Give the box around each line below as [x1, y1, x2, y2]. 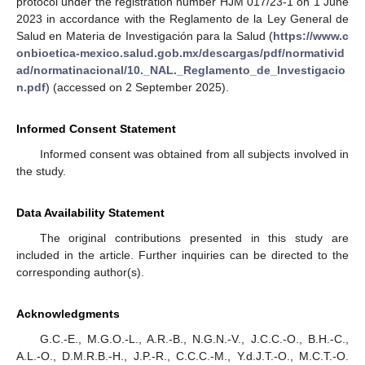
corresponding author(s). [16, 266, 144, 279]
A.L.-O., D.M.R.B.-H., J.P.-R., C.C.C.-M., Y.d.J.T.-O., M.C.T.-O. [16, 350, 349, 363]
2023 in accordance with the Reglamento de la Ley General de [16, 12, 349, 26]
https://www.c [273, 29, 349, 43]
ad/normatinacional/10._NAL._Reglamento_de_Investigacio [16, 64, 345, 77]
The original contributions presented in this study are [39, 231, 349, 245]
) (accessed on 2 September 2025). [46, 81, 229, 95]
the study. [16, 165, 66, 178]
